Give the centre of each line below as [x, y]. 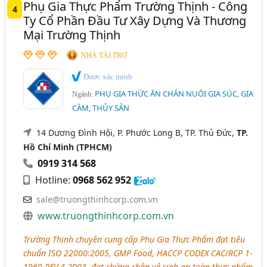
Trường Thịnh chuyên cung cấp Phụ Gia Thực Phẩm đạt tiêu [134, 240]
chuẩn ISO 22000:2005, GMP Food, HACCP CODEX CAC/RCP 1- [138, 253]
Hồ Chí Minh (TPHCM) [68, 147]
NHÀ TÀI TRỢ [104, 55]
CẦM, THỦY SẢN [101, 108]
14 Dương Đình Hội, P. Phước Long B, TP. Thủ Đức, [137, 133]
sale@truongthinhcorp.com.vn [97, 200]
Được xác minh [107, 76]
